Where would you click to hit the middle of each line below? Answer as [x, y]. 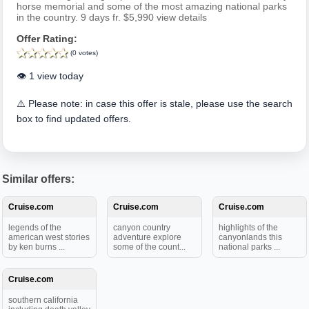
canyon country [142, 228]
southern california [43, 300]
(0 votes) [84, 53]
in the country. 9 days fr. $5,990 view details [112, 17]
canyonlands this [250, 237]
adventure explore [148, 237]
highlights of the [248, 228]
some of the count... [150, 247]
